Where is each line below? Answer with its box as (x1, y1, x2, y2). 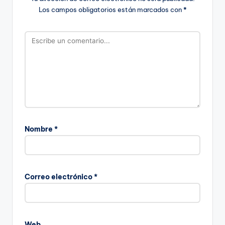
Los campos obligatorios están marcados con (38, 5, 183, 14)
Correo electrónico (25, 172, 94, 182)
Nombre (25, 125, 54, 134)
